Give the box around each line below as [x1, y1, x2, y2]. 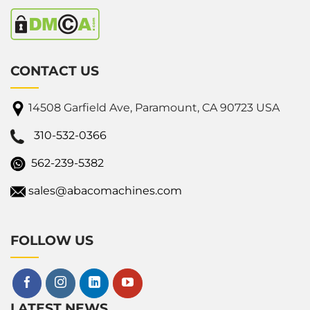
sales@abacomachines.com [28, 184, 182, 198]
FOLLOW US [10, 232, 93, 249]
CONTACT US [10, 63, 99, 80]
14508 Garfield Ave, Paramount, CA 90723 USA [28, 101, 280, 115]
